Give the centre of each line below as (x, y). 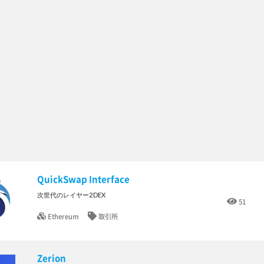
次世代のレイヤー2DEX (71, 195)
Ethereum (63, 217)
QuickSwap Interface (83, 179)
